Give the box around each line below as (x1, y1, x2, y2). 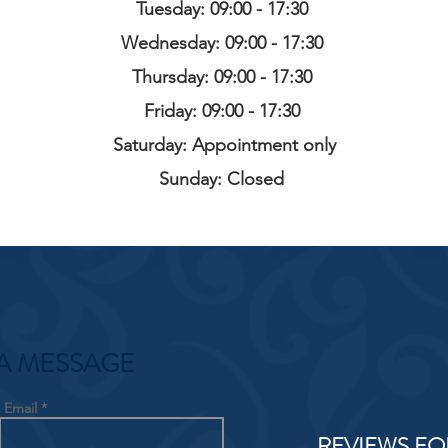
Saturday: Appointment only (112, 134, 336, 157)
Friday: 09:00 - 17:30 (143, 100, 305, 123)
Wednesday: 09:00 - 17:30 (120, 32, 328, 55)
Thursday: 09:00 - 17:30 (131, 66, 317, 89)
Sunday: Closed (159, 168, 289, 191)
